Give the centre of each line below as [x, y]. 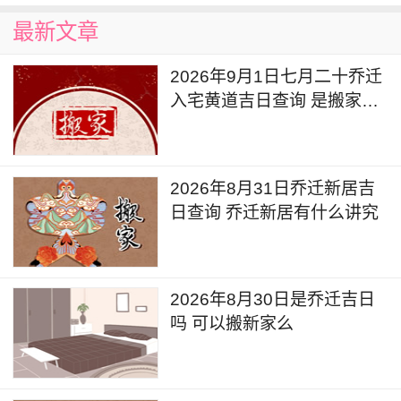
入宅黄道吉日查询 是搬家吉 [275, 100]
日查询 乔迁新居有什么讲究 [275, 212]
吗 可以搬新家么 [232, 324]
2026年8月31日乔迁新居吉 [273, 188]
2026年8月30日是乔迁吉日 [273, 300]
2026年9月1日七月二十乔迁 [277, 76]
